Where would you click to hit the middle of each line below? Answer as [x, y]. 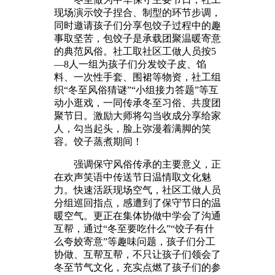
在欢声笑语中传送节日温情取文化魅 [133, 177]
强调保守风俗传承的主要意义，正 [137, 164]
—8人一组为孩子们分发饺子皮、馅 [130, 64]
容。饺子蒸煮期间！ [98, 141]
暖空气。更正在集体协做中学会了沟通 [137, 215]
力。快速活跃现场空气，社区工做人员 [137, 190]
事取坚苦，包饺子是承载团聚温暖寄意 [137, 38]
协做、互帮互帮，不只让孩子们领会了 [137, 254]
